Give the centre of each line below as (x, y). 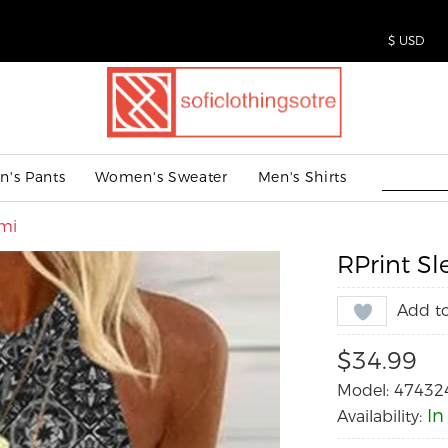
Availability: (381, 416)
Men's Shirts (302, 177)
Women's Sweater (161, 177)
